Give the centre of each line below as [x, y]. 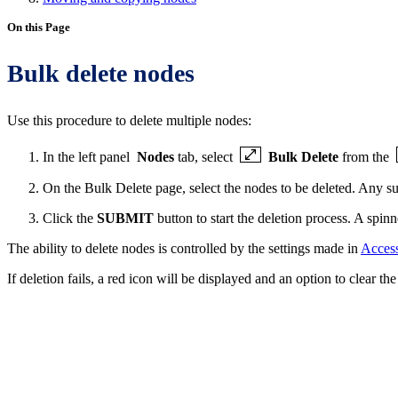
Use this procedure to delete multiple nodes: [129, 120]
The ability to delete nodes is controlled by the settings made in [184, 248]
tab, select [207, 157]
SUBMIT [125, 218]
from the [366, 157]
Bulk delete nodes [101, 73]
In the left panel [88, 157]
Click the [70, 218]
